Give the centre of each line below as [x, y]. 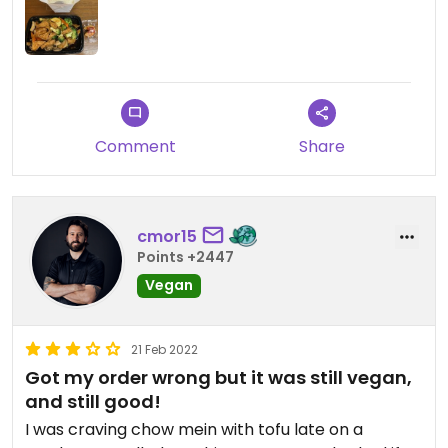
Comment [135, 147]
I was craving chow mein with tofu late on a [194, 430]
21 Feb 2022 [164, 350]
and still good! [93, 402]
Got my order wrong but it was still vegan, [218, 378]
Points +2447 [185, 256]
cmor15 [167, 236]
